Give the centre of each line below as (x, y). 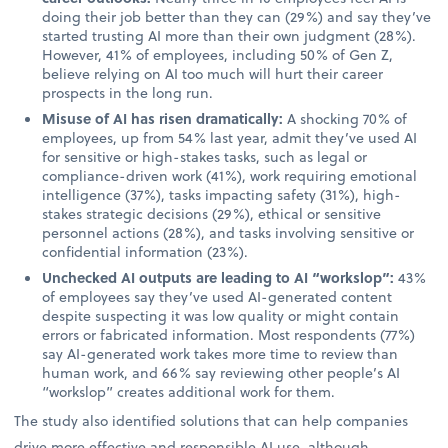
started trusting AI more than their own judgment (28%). (229, 35)
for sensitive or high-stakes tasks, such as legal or (205, 156)
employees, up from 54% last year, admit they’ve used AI (230, 137)
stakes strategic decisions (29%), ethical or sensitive (212, 213)
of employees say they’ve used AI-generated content (217, 296)
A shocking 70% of (347, 118)
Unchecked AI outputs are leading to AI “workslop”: (220, 277)
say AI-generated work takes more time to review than (220, 353)
